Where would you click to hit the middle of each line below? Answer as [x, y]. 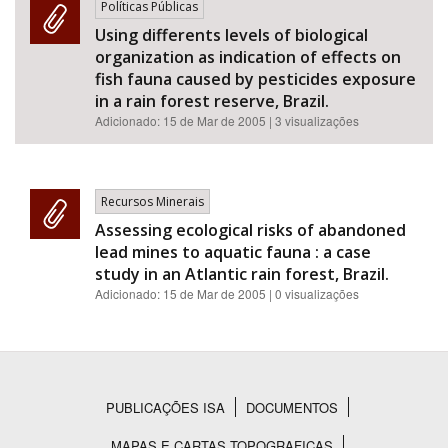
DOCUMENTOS [291, 407]
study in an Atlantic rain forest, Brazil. [242, 274]
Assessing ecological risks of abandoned [250, 230]
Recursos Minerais [152, 201]
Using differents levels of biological [231, 35]
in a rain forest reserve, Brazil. [212, 101]
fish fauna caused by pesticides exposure [255, 79]
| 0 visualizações [314, 293]
